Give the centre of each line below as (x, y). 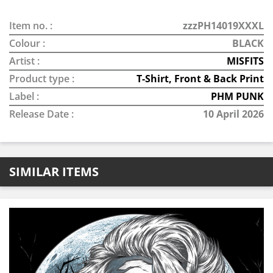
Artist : (24, 61)
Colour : (27, 43)
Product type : (42, 79)
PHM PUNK (237, 96)
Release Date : (41, 114)
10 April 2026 (233, 114)
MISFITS (245, 61)
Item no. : (31, 26)
